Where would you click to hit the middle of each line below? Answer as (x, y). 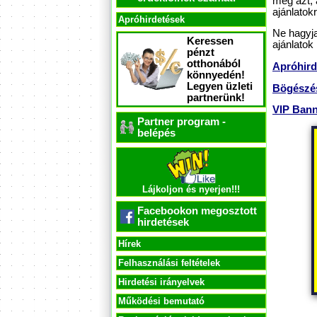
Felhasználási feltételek (169, 263)
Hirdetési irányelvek (161, 282)
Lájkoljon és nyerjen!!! (191, 190)
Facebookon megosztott (197, 211)
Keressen (210, 41)
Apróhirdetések (151, 19)
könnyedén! (216, 75)
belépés (156, 133)
